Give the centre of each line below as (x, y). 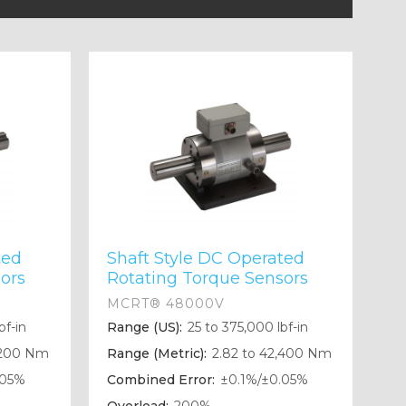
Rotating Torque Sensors (207, 279)
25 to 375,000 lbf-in (246, 328)
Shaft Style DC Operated (205, 259)
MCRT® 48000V (165, 304)
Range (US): (144, 328)
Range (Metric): (156, 354)
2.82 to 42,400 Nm (270, 354)
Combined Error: (160, 380)
